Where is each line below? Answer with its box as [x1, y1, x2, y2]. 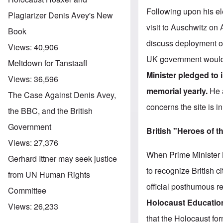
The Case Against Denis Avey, [8, 89, 116, 101]
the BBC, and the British [8, 105, 93, 116]
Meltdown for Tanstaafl [8, 57, 87, 69]
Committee [8, 184, 46, 196]
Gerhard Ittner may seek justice [8, 152, 117, 164]
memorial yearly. [146, 85, 210, 97]
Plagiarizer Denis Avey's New [8, 9, 113, 21]
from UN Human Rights [8, 168, 90, 180]
